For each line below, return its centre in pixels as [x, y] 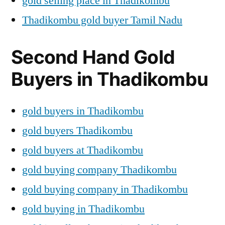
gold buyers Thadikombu [77, 130]
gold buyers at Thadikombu [83, 150]
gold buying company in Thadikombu [105, 189]
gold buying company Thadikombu [99, 170]
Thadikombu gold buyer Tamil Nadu [102, 20]
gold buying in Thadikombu [83, 209]
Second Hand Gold [93, 57]
